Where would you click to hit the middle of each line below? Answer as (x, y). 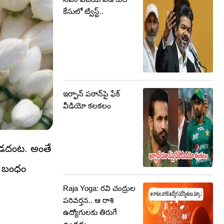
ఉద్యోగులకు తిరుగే (90, 212)
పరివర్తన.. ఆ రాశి (88, 200)
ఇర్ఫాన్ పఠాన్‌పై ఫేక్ (91, 94)
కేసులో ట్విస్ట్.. (83, 11)
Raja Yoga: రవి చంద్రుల (99, 188)
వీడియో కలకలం (87, 106)
